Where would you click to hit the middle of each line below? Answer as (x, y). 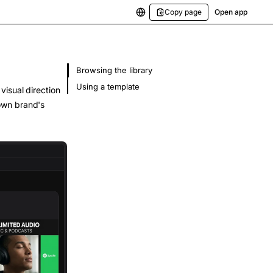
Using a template (108, 87)
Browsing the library (114, 70)
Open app (231, 12)
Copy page (183, 12)
